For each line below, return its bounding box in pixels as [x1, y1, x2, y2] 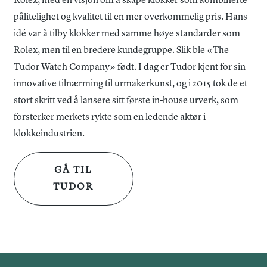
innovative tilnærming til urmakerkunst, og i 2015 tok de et [14, 79, 247, 89]
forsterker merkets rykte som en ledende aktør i [14, 113, 206, 122]
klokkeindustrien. [14, 129, 85, 139]
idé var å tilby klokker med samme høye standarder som [14, 29, 240, 39]
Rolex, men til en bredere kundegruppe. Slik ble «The [14, 46, 229, 55]
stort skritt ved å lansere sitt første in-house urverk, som [14, 96, 238, 105]
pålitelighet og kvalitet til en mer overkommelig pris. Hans [14, 13, 247, 22]
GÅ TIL [54, 166, 93, 175]
